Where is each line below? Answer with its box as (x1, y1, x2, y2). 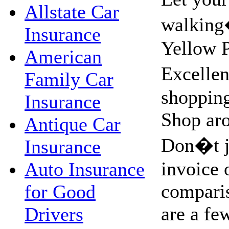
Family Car (25, 68, 113, 90)
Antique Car (25, 113, 121, 135)
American (25, 46, 102, 67)
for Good (25, 181, 96, 202)
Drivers (25, 203, 83, 225)
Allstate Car (25, 1, 119, 22)
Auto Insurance (25, 158, 145, 180)
